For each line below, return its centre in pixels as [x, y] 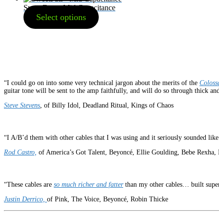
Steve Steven [21, 105]
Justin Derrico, [25, 199]
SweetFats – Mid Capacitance [69, 7]
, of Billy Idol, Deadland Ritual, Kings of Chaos [107, 105]
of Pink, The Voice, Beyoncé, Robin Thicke [108, 199]
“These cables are [29, 184]
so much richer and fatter [88, 184]
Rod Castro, [20, 152]
